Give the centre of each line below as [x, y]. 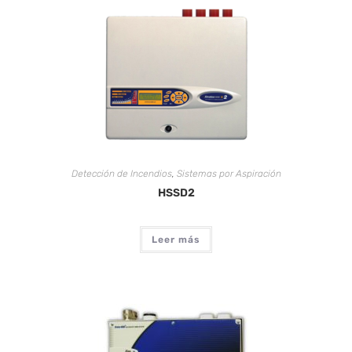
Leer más [176, 240]
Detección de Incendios [121, 174]
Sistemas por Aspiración [229, 174]
